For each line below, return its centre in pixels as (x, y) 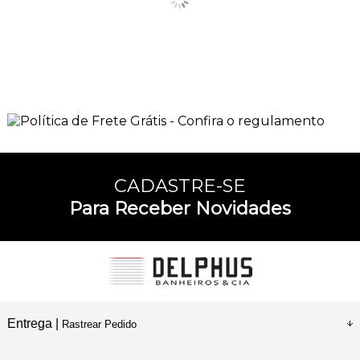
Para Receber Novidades (180, 208)
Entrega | (34, 323)
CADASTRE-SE (180, 185)
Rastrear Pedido (99, 324)
